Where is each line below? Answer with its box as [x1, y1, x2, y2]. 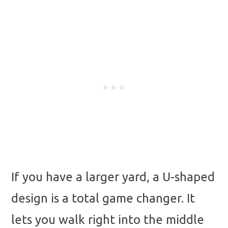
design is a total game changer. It [11, 191, 195, 205]
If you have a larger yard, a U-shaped [11, 169, 215, 184]
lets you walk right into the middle [11, 212, 204, 226]
